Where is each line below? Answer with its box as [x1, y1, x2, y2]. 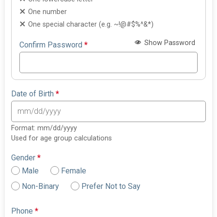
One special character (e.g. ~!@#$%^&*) [28, 20, 154, 29]
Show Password [142, 38, 195, 47]
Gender [11, 153, 38, 163]
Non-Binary [22, 182, 60, 191]
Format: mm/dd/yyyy [11, 124, 77, 133]
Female [61, 166, 87, 176]
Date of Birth [11, 89, 56, 99]
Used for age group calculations [11, 134, 112, 143]
